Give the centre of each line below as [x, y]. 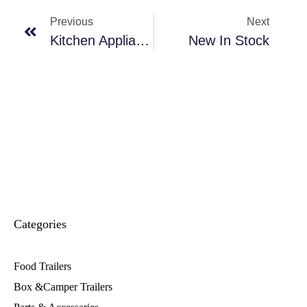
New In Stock [229, 41]
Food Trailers [42, 267]
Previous [72, 22]
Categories [40, 224]
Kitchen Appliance [143, 41]
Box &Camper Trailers [63, 287]
